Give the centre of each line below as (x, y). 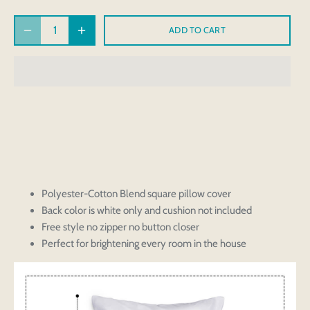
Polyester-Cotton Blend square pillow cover (136, 193)
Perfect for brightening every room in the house (144, 243)
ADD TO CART (197, 30)
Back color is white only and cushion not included (147, 210)
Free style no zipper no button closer (120, 227)
